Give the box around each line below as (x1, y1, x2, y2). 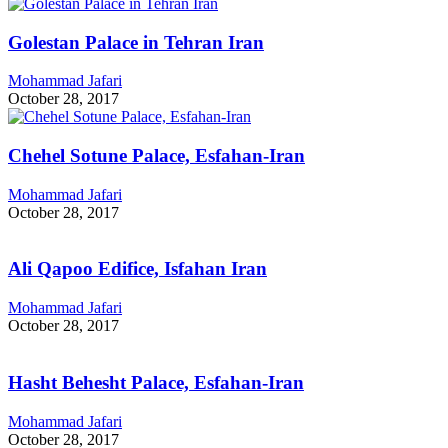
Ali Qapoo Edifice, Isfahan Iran (8, 258, 267, 280)
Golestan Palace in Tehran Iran (8, 31, 264, 53)
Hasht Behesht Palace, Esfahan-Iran (8, 371, 304, 393)
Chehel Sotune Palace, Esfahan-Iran (8, 145, 305, 167)
